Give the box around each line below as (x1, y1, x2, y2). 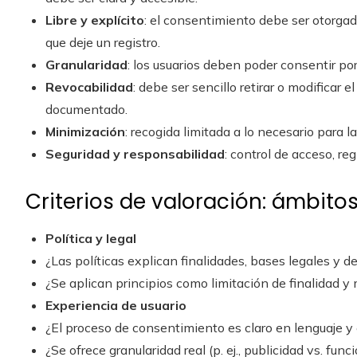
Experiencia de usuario (45, 297, 186, 313)
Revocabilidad (45, 79, 133, 95)
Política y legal (45, 230, 136, 246)
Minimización (45, 124, 125, 139)
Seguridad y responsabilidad (45, 146, 225, 162)
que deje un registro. (45, 34, 160, 50)
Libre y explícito (45, 12, 144, 28)
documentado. (45, 101, 127, 117)
